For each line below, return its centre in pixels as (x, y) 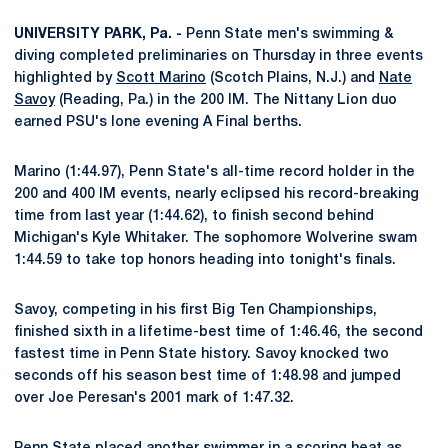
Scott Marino (161, 78)
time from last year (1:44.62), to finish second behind (194, 216)
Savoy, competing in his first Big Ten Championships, (195, 310)
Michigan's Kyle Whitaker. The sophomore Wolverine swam (215, 238)
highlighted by (65, 78)
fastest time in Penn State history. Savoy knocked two (201, 354)
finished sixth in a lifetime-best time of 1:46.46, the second (218, 332)
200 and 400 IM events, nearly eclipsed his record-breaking (216, 194)
